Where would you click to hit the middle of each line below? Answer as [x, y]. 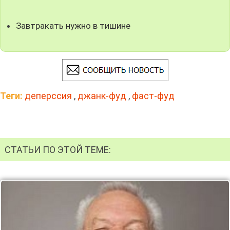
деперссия [48, 96]
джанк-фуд [102, 96]
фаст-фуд [153, 96]
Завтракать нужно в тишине [73, 25]
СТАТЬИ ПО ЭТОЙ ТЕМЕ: [58, 149]
